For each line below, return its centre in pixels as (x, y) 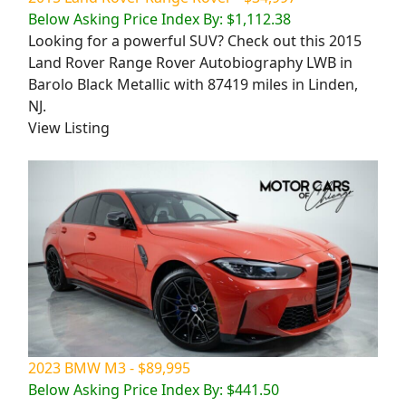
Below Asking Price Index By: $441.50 (154, 390)
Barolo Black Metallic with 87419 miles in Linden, (193, 84)
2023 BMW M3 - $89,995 (109, 368)
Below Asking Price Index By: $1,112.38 (159, 19)
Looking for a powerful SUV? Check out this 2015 (195, 40)
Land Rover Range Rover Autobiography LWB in (190, 62)
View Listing (69, 127)
